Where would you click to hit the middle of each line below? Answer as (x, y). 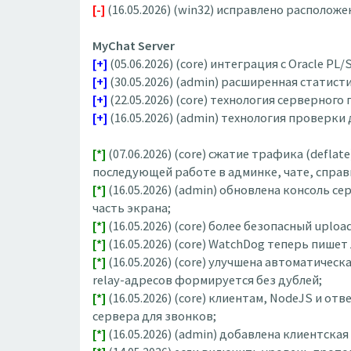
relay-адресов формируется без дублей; (207, 280)
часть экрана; (132, 208)
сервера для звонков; (154, 316)
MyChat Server (134, 45)
